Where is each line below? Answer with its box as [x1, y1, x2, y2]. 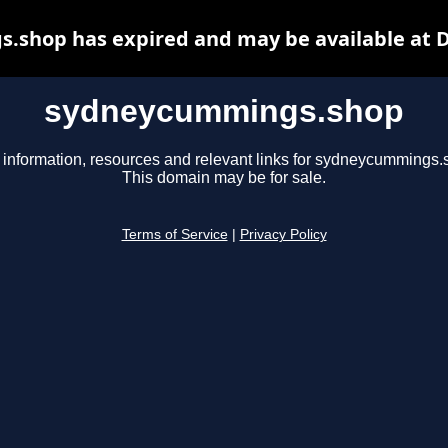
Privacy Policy [239, 227, 327, 243]
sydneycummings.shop [44, 93, 404, 129]
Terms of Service [121, 227, 228, 243]
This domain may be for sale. [122, 169, 326, 187]
